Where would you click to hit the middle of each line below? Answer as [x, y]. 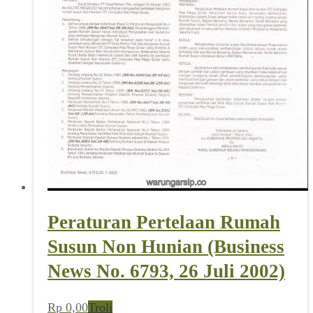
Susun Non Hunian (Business [166, 247]
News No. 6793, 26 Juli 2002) [166, 271]
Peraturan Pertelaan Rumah [164, 223]
